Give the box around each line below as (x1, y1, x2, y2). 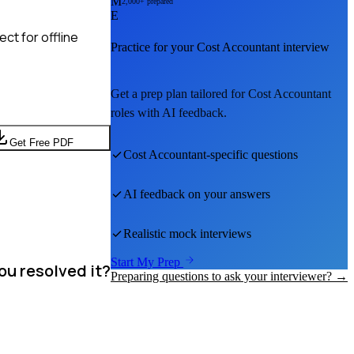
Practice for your (111, 40, 197, 55)
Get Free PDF (9, 136, 73, 149)
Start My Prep (111, 255, 183, 269)
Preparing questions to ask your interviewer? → (111, 269, 348, 284)
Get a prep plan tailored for (111, 87, 248, 101)
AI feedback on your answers (123, 187, 270, 201)
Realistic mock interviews (123, 227, 251, 241)
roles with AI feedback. (111, 106, 227, 120)
